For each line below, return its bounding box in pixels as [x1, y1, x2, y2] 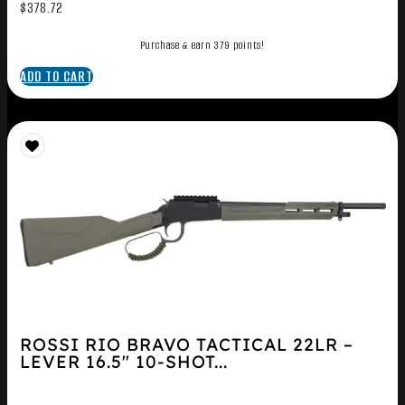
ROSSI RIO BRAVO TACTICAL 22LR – [19, 334, 353, 356]
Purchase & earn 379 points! [140, 37, 265, 52]
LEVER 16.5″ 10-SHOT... [19, 351, 228, 373]
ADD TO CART [19, 66, 93, 86]
